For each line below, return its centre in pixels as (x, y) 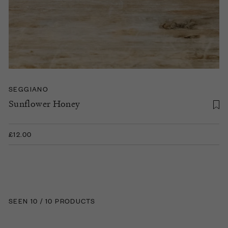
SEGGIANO (29, 89)
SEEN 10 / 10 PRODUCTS (52, 201)
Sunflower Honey (45, 103)
